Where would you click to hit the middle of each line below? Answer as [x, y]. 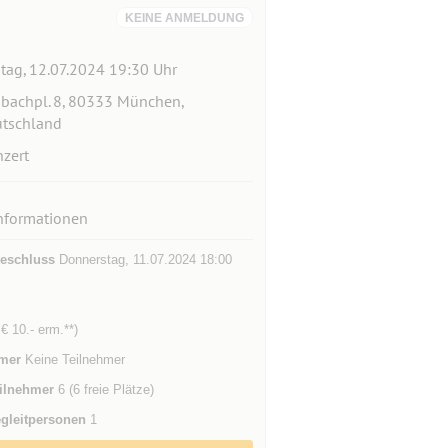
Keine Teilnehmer [72, 359]
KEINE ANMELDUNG [184, 18]
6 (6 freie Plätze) [103, 389]
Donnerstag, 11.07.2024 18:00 [143, 259]
